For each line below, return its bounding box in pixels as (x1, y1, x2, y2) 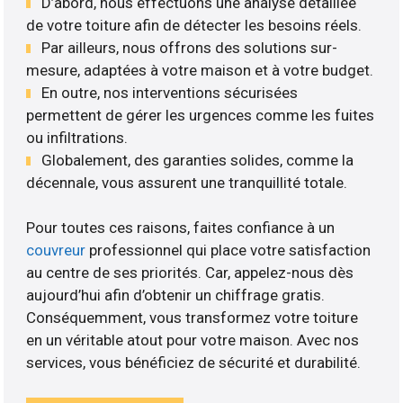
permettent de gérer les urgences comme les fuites (26, 105, 375, 124)
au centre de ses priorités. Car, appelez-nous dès (26, 264, 354, 282)
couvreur (26, 241, 86, 260)
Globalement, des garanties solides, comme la (41, 150, 354, 169)
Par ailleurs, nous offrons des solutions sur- (41, 38, 338, 57)
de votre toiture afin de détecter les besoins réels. (26, 15, 363, 34)
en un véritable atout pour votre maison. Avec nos (26, 331, 360, 350)
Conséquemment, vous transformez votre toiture (26, 309, 359, 327)
